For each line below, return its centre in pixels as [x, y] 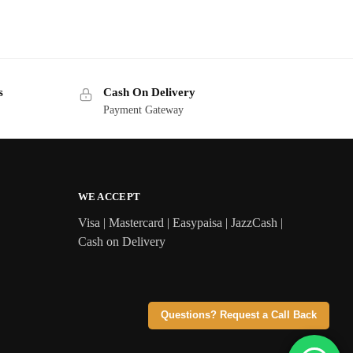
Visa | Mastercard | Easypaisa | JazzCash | [180, 223]
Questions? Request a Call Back [238, 315]
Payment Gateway [143, 110]
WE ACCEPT [109, 196]
